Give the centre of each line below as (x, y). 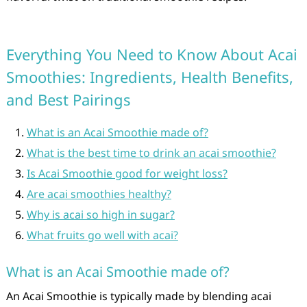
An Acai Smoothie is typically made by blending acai (138, 296)
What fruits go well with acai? (102, 235)
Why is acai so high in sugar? (100, 214)
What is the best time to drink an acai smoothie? (151, 153)
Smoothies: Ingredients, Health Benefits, (149, 77)
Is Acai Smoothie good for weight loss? (127, 173)
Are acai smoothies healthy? (99, 194)
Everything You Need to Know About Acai (151, 54)
